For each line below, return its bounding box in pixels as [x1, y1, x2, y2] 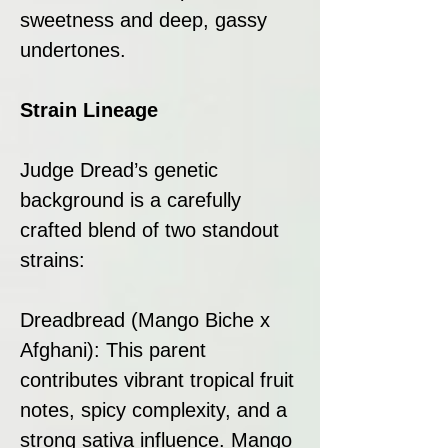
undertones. [20, 38, 126, 61]
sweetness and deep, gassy [20, 8, 267, 31]
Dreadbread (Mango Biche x [20, 308, 270, 331]
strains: [20, 248, 85, 271]
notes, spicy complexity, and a [20, 398, 287, 421]
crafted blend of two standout [20, 218, 279, 241]
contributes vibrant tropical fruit [20, 368, 294, 391]
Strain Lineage [20, 98, 158, 121]
